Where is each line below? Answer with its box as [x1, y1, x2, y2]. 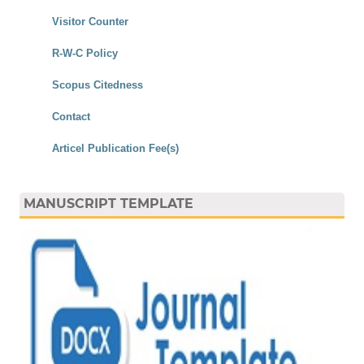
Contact [51, 110, 90, 123]
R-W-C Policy [51, 46, 118, 59]
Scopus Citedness [51, 78, 143, 91]
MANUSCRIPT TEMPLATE [23, 196, 193, 212]
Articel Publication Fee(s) [51, 141, 179, 154]
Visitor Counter [51, 15, 128, 28]
